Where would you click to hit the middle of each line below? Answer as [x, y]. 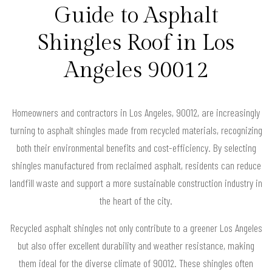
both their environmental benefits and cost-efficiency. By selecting [136, 148]
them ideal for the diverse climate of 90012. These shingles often [136, 263]
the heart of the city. [136, 201]
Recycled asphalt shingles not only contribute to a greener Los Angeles [136, 228]
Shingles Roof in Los [136, 43]
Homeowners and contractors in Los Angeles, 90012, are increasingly [136, 113]
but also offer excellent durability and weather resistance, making [136, 246]
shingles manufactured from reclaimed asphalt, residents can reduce [136, 165]
